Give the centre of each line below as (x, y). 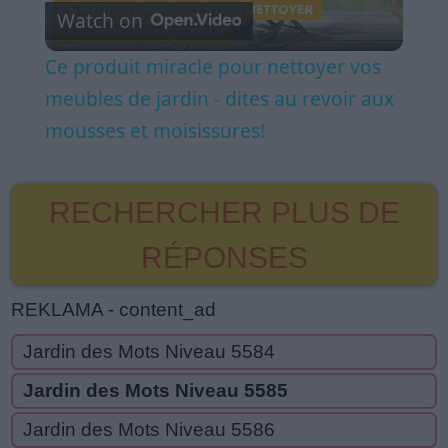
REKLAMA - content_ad (113, 310)
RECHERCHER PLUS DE (224, 213)
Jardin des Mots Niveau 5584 (149, 352)
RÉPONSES (224, 258)
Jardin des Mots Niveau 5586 (149, 430)
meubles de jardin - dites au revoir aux (219, 99)
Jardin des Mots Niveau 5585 (155, 391)
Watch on (99, 21)
